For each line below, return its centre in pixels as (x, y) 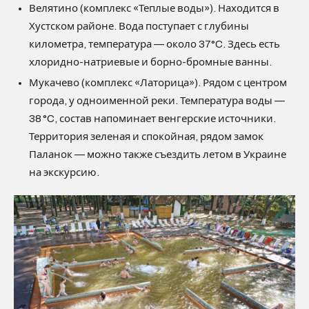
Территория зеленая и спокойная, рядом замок (146, 137)
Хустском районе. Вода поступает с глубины (139, 27)
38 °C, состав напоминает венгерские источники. (152, 119)
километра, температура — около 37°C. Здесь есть (154, 44)
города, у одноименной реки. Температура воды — (157, 101)
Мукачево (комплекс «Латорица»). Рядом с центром (158, 83)
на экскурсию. (64, 173)
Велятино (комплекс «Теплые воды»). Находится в (154, 9)
